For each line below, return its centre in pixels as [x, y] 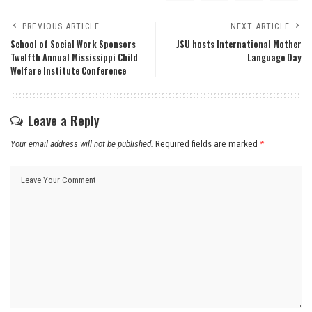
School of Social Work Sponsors [73, 45]
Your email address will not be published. [82, 144]
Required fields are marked [208, 144]
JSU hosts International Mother [239, 45]
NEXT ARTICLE [260, 27]
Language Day [274, 58]
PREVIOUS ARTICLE [61, 27]
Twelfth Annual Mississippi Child [74, 58]
